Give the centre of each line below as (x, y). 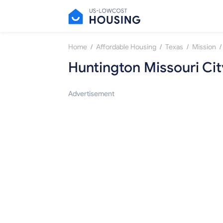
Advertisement (91, 94)
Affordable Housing (126, 47)
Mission (204, 47)
